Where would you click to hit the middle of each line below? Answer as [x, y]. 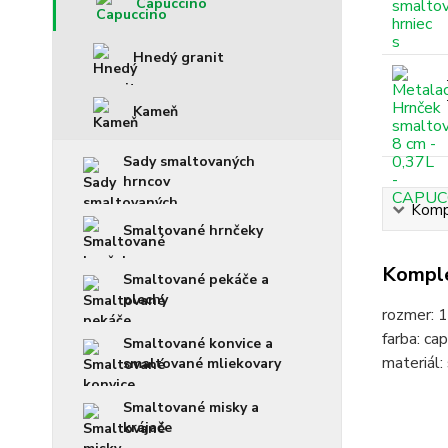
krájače [147, 427]
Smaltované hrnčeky [193, 230]
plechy [145, 299]
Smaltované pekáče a [196, 279]
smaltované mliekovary [202, 363]
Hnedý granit [178, 57]
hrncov [146, 181]
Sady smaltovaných [189, 161]
